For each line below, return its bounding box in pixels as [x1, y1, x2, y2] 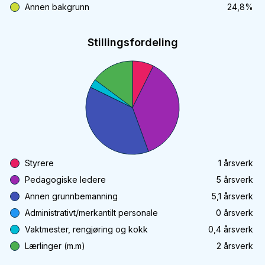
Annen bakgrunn [25, 2, 89, 12]
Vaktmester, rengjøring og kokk [25, 224, 148, 234]
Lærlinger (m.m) [25, 241, 85, 251]
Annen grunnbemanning [25, 191, 118, 201]
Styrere [25, 158, 54, 168]
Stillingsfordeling [87, 36, 178, 49]
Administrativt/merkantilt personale [25, 208, 158, 218]
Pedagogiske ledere [25, 174, 106, 185]
